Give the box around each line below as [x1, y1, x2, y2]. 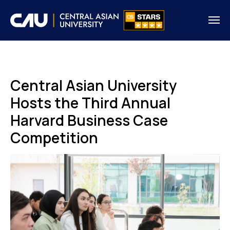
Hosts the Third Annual [10, 92, 170, 112]
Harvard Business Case [10, 110, 168, 130]
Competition [10, 127, 98, 147]
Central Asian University [10, 75, 177, 95]
